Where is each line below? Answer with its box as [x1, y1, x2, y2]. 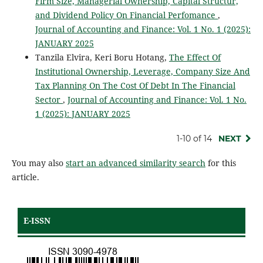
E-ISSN [23, 215, 50, 227]
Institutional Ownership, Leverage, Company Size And [35, 66, 250, 77]
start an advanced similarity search [65, 157, 205, 169]
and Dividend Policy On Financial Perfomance [35, 9, 218, 21]
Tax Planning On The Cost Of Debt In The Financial [35, 80, 235, 92]
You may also [11, 157, 66, 169]
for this [205, 157, 236, 169]
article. [11, 171, 39, 183]
